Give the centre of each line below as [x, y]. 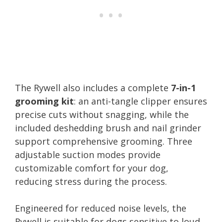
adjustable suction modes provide [88, 154]
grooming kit [44, 101]
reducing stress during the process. [91, 181]
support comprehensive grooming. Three [104, 141]
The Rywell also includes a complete [93, 87]
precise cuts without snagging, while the [102, 114]
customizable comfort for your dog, [92, 168]
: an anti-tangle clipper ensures [140, 101]
